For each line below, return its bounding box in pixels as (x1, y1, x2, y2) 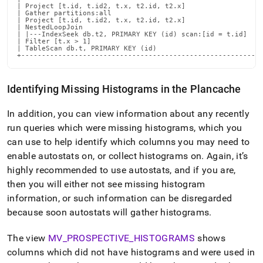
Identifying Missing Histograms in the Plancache (7, 83, 241, 95)
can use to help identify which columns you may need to (7, 136, 250, 147)
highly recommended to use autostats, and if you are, (7, 164, 236, 176)
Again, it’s (204, 150, 248, 161)
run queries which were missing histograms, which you (7, 122, 242, 133)
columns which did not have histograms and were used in (7, 247, 255, 258)
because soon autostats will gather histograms (7, 207, 210, 218)
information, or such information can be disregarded (7, 193, 232, 204)
